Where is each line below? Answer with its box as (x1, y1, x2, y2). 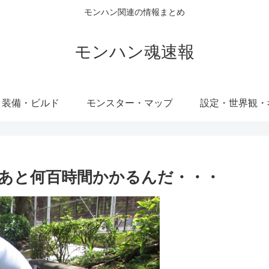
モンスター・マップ (86, 97, 173, 108)
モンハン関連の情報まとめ (84, 7, 185, 17)
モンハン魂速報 (74, 42, 195, 61)
